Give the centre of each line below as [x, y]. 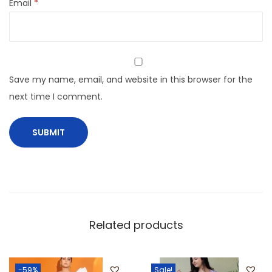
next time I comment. [56, 97]
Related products [136, 225]
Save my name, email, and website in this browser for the [131, 80]
